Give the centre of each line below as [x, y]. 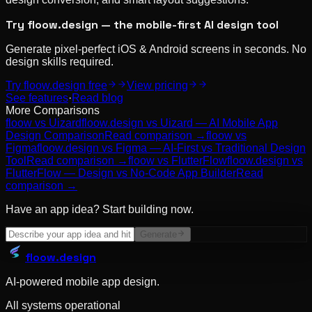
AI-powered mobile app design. [83, 282]
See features [37, 98]
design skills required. [60, 62]
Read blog [97, 98]
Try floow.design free [56, 86]
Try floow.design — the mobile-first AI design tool [142, 25]
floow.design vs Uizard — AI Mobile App [180, 123]
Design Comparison [55, 136]
